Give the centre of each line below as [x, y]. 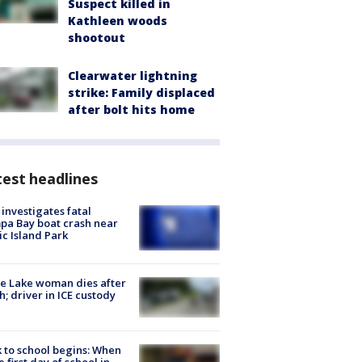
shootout [97, 37]
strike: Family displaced [141, 92]
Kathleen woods [118, 20]
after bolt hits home [131, 109]
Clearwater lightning [133, 75]
